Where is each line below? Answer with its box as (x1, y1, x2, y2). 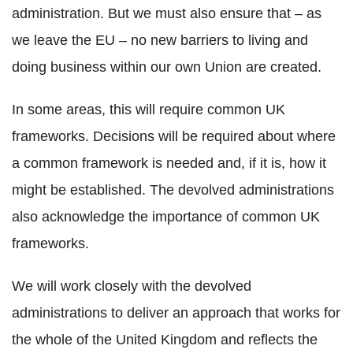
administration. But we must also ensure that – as (12, 6, 321, 22)
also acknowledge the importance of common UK (12, 209, 320, 225)
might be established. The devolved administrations (12, 182, 334, 199)
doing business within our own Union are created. (12, 59, 321, 76)
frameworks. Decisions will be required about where (12, 128, 336, 145)
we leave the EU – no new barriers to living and (12, 32, 308, 49)
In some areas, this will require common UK (12, 102, 285, 118)
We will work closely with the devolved (12, 278, 251, 295)
